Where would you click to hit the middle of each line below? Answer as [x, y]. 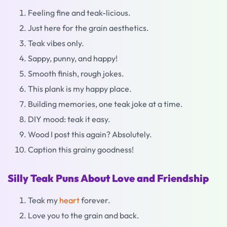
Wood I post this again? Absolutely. [90, 134]
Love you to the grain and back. [84, 215]
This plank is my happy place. [80, 89]
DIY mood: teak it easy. [69, 119]
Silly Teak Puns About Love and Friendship [108, 178]
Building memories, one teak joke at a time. [105, 104]
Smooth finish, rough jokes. [76, 73]
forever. [95, 200]
